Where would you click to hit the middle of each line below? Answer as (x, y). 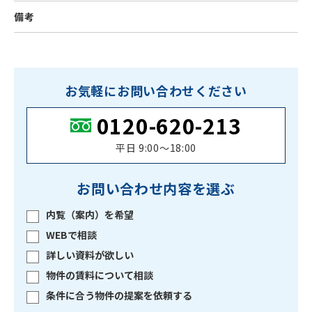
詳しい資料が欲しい (90, 255)
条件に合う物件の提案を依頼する (119, 295)
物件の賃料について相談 (100, 275)
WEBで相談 (71, 235)
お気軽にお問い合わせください (156, 91)
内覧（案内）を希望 (90, 214)
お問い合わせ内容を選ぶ (156, 188)
